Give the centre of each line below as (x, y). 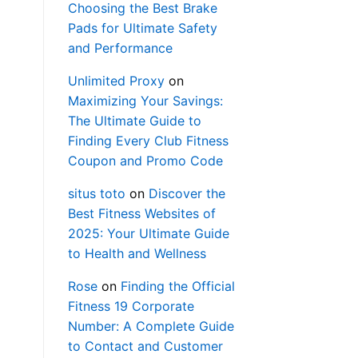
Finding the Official (177, 286)
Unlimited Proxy (116, 81)
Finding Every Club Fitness (148, 141)
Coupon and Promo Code (145, 161)
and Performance (120, 48)
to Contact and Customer (145, 346)
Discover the (187, 194)
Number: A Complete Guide (151, 326)
